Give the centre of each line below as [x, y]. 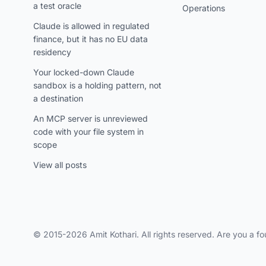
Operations [204, 8]
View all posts [60, 165]
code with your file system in [88, 132]
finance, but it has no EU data [91, 39]
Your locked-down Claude [84, 72]
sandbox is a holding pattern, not [97, 85]
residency [52, 52]
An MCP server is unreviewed [91, 118]
